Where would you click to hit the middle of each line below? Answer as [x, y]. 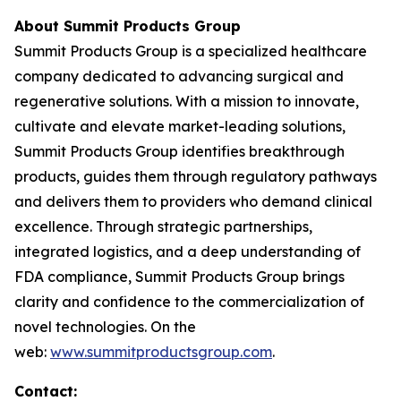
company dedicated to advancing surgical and [179, 76]
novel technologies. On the [105, 327]
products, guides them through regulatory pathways [196, 176]
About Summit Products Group [128, 26]
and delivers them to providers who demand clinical [193, 201]
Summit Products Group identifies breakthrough [179, 151]
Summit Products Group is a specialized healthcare [191, 51]
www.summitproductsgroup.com [161, 352]
